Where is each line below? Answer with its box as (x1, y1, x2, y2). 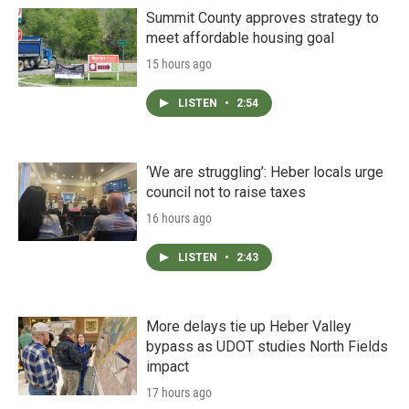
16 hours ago (146, 211, 212, 225)
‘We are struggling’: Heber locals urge (146, 163, 383, 181)
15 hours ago (146, 57, 212, 71)
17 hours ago (146, 385, 212, 400)
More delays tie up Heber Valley (146, 318, 351, 335)
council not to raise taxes (146, 184, 306, 201)
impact (146, 358, 189, 375)
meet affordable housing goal (146, 29, 334, 47)
